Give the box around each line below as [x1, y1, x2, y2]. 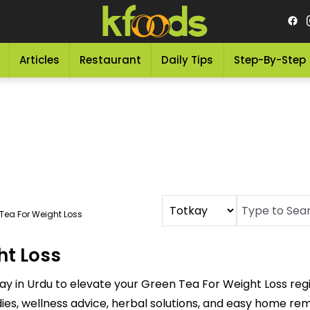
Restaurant [80, 53, 142, 67]
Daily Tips [161, 53, 214, 67]
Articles [19, 53, 60, 67]
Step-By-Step [233, 53, 306, 67]
